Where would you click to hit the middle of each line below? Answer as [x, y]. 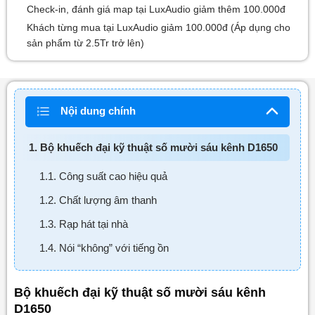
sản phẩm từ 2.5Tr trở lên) [85, 43]
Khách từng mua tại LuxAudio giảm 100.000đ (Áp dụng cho [159, 28]
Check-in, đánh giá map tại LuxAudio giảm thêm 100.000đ [156, 9]
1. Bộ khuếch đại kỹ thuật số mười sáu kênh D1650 [153, 148]
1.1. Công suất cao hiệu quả [103, 176]
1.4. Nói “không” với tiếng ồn [104, 248]
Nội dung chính [98, 111]
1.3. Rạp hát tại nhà [83, 224]
